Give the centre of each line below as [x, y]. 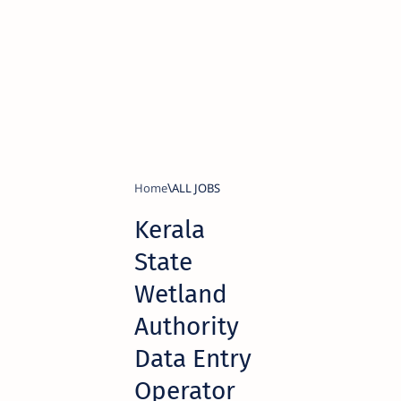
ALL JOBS [196, 188]
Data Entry [193, 358]
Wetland [181, 294]
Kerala [170, 230]
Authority [187, 326]
